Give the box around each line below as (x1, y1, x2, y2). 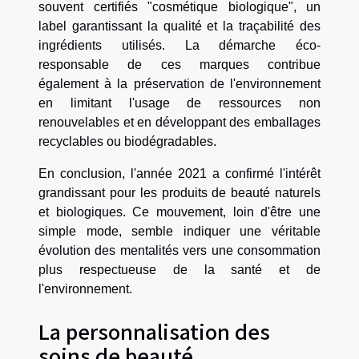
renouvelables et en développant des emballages (38, 115, 321, 129)
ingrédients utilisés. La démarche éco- (38, 38, 321, 52)
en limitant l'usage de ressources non (38, 95, 321, 110)
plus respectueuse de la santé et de (38, 262, 321, 276)
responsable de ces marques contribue (38, 57, 321, 71)
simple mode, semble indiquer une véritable (38, 224, 321, 238)
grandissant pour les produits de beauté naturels (38, 185, 321, 200)
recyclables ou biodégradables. (38, 134, 216, 148)
